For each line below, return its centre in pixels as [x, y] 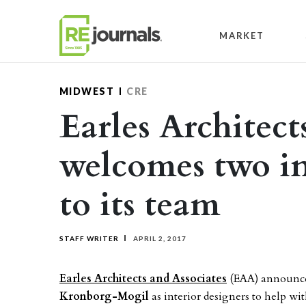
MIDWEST [87, 91]
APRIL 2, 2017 [159, 238]
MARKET [242, 35]
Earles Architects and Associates [143, 279]
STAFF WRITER [89, 238]
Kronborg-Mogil [104, 296]
